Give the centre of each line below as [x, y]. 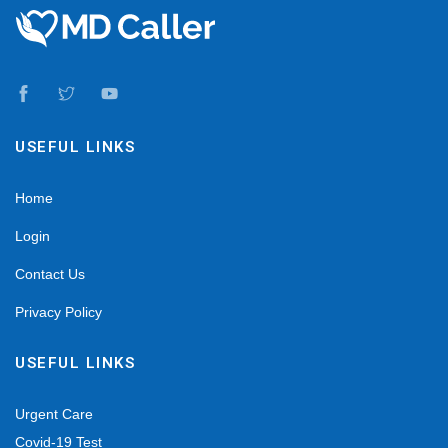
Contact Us [50, 274]
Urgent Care [54, 414]
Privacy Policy [58, 312]
